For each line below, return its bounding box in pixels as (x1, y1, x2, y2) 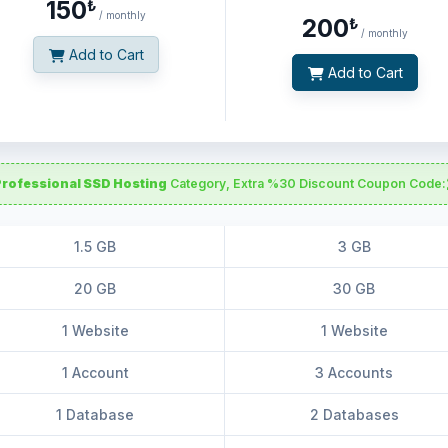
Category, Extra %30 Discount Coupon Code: (167, 175, 446, 191)
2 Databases (309, 405, 399, 423)
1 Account (61, 363, 129, 381)
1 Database (56, 405, 135, 423)
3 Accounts (315, 363, 394, 381)
